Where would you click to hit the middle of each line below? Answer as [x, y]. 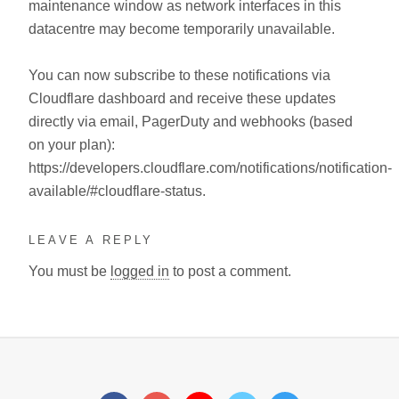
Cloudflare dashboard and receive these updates [182, 98]
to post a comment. [230, 271]
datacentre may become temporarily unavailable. [182, 29]
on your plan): [72, 145]
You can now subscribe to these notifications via [179, 75]
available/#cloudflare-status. [117, 191]
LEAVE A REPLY [91, 240]
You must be [69, 271]
